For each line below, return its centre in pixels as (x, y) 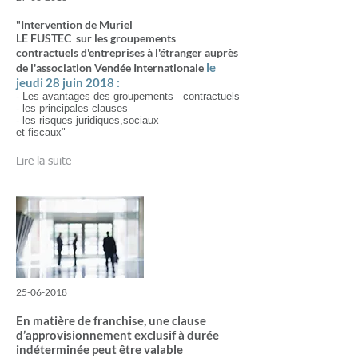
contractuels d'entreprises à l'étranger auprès (127, 52)
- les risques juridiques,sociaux (89, 120)
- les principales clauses (72, 108)
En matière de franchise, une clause (111, 320)
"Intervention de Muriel (74, 24)
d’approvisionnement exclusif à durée (117, 335)
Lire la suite (44, 161)
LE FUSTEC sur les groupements (96, 38)
